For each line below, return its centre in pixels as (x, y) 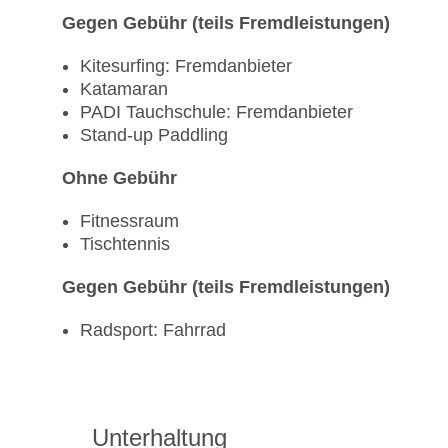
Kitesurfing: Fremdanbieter (186, 66)
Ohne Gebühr (119, 178)
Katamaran (124, 89)
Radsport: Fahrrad (153, 330)
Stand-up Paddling (154, 135)
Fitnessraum (129, 221)
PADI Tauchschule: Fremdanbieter (216, 112)
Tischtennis (125, 244)
